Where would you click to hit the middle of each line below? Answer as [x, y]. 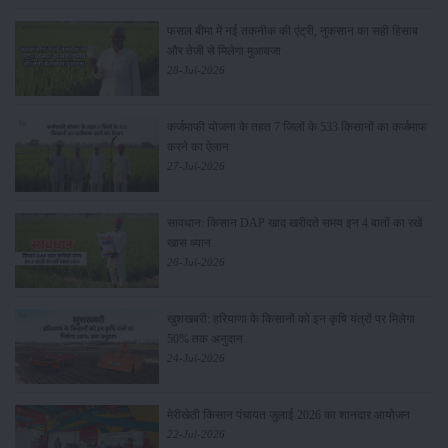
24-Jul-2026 [195, 358]
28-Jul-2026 [195, 70]
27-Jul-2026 [195, 166]
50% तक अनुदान [204, 339]
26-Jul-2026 [195, 262]
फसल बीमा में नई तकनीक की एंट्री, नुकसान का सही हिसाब [292, 31]
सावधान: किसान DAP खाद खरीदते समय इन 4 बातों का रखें [294, 223]
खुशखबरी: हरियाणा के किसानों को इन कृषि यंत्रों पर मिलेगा [290, 319]
